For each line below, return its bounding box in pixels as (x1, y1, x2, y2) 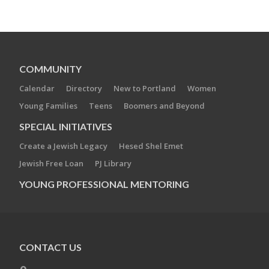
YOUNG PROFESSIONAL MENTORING (19, 178, 189, 190)
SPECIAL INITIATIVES (19, 121, 112, 132)
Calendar (19, 83, 55, 94)
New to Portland (113, 83, 176, 94)
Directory (66, 83, 102, 94)
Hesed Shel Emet (119, 141, 183, 151)
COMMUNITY (19, 63, 82, 74)
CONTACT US (19, 241, 82, 253)
